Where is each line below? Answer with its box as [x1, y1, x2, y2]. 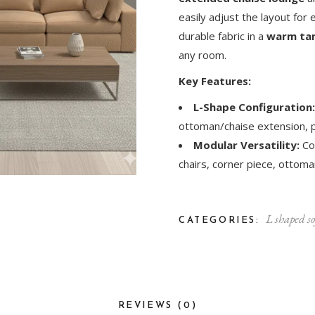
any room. [179, 48, 226, 62]
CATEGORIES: [179, 215, 260, 225]
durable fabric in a [179, 29, 266, 43]
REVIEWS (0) [117, 300, 198, 310]
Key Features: [179, 74, 251, 88]
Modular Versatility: [193, 138, 300, 152]
